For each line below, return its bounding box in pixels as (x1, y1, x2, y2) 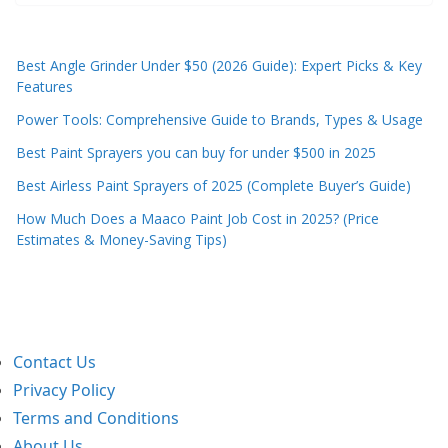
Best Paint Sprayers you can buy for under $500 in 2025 (16, 142, 376, 162)
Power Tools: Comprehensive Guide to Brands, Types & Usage (16, 109, 423, 129)
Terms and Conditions (13, 407, 180, 429)
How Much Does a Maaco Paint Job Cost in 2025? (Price (16, 208, 379, 228)
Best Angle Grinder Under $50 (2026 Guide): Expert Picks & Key (16, 55, 422, 75)
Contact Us (13, 351, 97, 373)
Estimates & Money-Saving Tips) (16, 229, 227, 249)
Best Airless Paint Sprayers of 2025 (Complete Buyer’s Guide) (16, 175, 411, 195)
